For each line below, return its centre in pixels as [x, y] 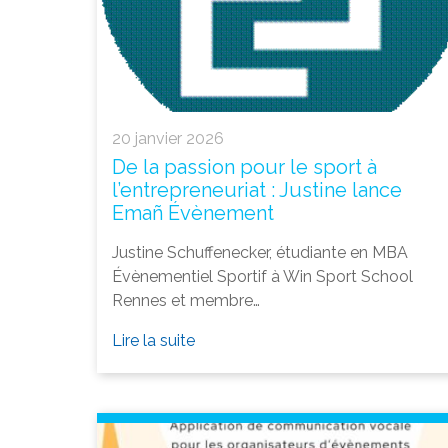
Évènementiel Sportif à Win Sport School [262, 277]
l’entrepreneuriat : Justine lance [257, 190]
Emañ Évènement [193, 213]
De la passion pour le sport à [244, 167]
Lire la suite [153, 341]
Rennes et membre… [186, 301]
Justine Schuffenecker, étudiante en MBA [260, 253]
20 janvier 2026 [168, 139]
